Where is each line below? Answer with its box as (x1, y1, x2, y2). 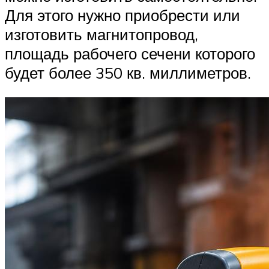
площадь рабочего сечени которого (5, 43, 255, 63)
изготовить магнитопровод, (5, 24, 198, 44)
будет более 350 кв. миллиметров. (5, 62, 251, 82)
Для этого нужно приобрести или (5, 5, 240, 25)
